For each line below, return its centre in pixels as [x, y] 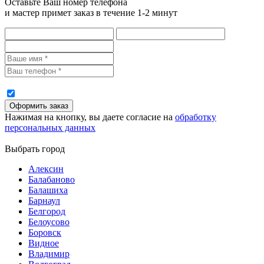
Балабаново [52, 180]
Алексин [46, 169]
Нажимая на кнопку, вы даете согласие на [90, 117]
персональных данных [50, 128]
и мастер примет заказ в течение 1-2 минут [91, 13]
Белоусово [49, 222]
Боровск [45, 233]
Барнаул [44, 201]
